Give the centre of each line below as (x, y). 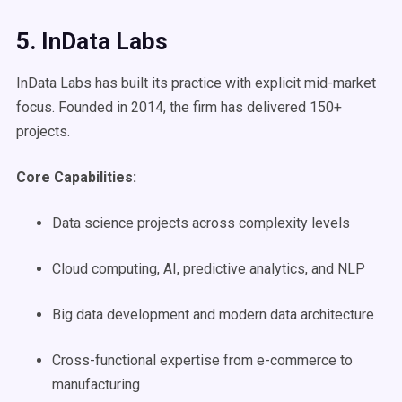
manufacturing (96, 385)
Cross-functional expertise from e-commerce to (202, 360)
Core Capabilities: (76, 177)
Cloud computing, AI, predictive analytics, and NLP (209, 269)
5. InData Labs (92, 41)
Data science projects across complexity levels (201, 223)
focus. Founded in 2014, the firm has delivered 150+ (179, 107)
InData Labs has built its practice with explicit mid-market (196, 83)
